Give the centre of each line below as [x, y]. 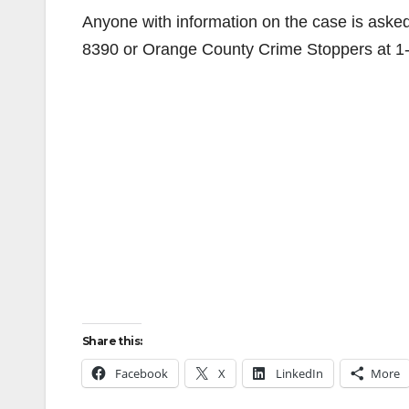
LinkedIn [299, 373]
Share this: [112, 341]
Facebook [142, 373]
